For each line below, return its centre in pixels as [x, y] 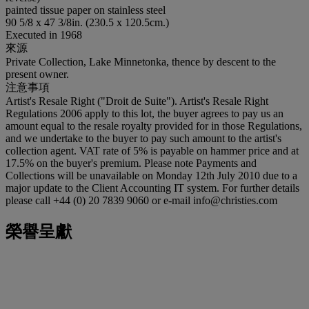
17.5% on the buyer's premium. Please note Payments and [131, 163]
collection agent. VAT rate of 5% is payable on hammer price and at [152, 150]
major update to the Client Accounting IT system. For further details [152, 188]
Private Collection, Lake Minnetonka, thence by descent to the [141, 61]
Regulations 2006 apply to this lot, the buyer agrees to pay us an [144, 113]
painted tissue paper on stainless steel [86, 10]
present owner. [37, 74]
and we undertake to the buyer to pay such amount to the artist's [143, 138]
